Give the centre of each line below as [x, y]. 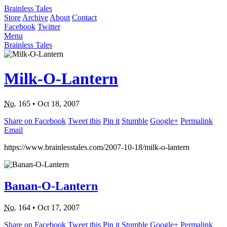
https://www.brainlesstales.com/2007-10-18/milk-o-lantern [97, 147]
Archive [35, 17]
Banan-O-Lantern [51, 186]
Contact [84, 17]
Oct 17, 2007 [59, 207]
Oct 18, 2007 [59, 103]
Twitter [49, 27]
